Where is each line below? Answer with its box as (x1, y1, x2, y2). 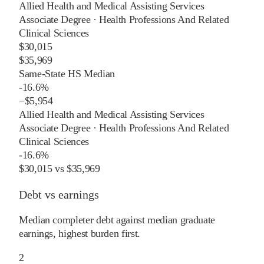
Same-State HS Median (19, 67, 115, 80)
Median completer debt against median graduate (19, 213, 215, 226)
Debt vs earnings (19, 187, 99, 201)
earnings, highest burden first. (19, 227, 140, 239)
